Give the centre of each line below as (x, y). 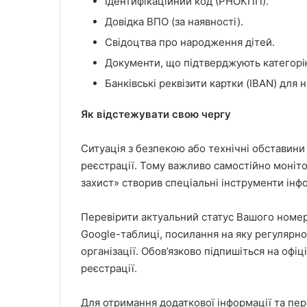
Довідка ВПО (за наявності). (174, 22)
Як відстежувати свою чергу (156, 114)
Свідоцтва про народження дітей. (190, 42)
